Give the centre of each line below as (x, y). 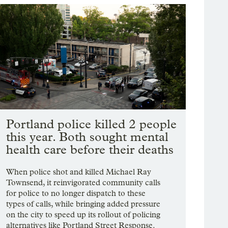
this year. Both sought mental (88, 137)
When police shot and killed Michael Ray (79, 172)
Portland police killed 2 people (92, 124)
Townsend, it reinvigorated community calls (83, 183)
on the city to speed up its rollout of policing (83, 215)
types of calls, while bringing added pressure (83, 204)
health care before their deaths (90, 150)
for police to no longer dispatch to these (76, 193)
